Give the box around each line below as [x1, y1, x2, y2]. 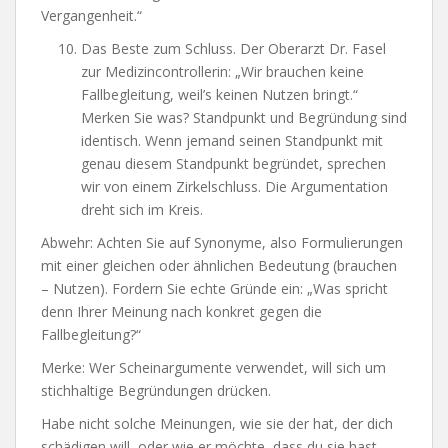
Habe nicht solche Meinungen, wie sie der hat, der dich [41, 413, 393, 433]
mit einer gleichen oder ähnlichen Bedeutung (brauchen [41, 255, 397, 275]
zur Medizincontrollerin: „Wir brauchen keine [81, 61, 364, 81]
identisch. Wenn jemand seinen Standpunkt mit [81, 130, 383, 150]
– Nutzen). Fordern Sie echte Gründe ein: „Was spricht [41, 278, 388, 298]
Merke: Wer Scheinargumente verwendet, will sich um [41, 357, 386, 377]
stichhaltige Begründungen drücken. [41, 380, 271, 400]
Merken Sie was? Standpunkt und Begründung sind [81, 107, 407, 127]
